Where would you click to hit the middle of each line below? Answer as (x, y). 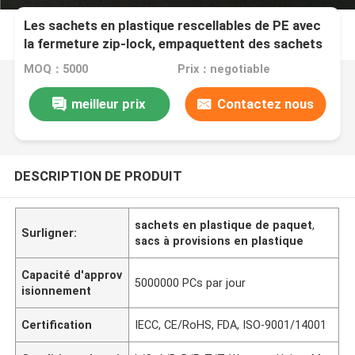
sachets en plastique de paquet (224, 225)
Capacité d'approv (72, 275)
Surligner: (50, 233)
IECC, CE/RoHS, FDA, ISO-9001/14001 (231, 324)
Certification (57, 324)
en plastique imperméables (105, 62)
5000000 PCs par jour (191, 282)
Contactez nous (265, 103)
